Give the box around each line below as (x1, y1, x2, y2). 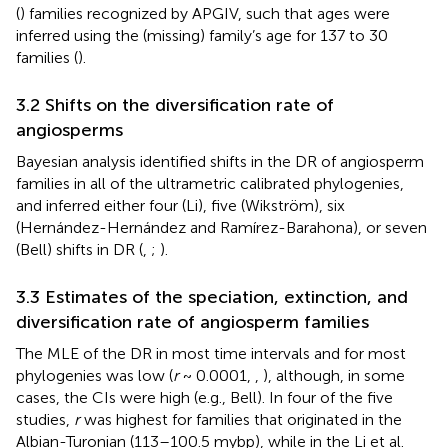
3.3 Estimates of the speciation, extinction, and (16, 285, 408, 308)
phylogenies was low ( (16, 365, 173, 385)
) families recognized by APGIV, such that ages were (20, 3, 390, 23)
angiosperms (16, 118, 123, 141)
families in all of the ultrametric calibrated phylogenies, (16, 173, 404, 193)
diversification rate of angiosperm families (16, 310, 369, 333)
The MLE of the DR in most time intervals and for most (16, 343, 406, 363)
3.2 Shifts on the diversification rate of (16, 93, 334, 116)
